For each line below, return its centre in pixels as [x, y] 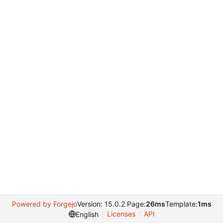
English [87, 214]
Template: [181, 204]
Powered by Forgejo [44, 204]
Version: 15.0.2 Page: [111, 204]
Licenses [121, 214]
